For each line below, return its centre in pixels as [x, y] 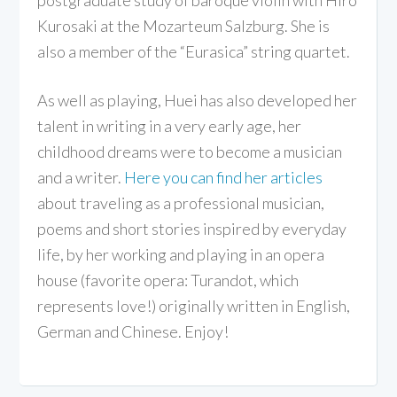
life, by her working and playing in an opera [181, 254]
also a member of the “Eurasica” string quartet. [194, 51]
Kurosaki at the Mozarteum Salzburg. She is [184, 25]
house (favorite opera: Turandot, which [168, 280]
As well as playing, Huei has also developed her [198, 100]
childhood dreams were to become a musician [190, 151]
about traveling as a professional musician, [181, 202]
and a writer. [81, 177]
